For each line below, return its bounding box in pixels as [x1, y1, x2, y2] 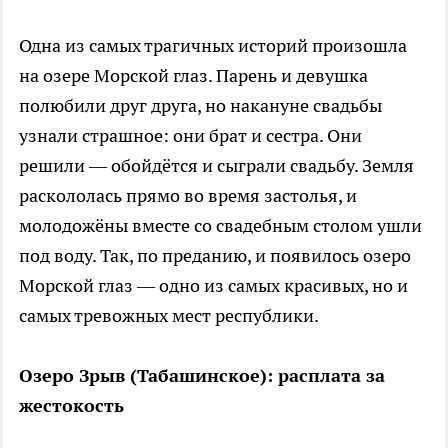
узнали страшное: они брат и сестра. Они [19, 124, 362, 148]
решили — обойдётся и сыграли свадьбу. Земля [19, 154, 414, 178]
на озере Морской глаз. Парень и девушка [19, 64, 368, 88]
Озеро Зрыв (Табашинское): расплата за [19, 364, 385, 388]
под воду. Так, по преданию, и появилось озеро [19, 244, 411, 268]
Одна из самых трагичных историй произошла [19, 34, 407, 58]
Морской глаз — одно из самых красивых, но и [19, 274, 408, 298]
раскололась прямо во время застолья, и [19, 184, 357, 208]
